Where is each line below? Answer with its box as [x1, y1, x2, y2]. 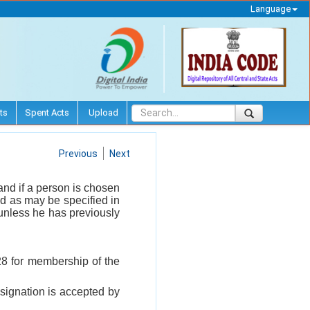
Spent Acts [25, 107, 69, 118]
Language [250, 3, 291, 14]
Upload [86, 107, 118, 118]
